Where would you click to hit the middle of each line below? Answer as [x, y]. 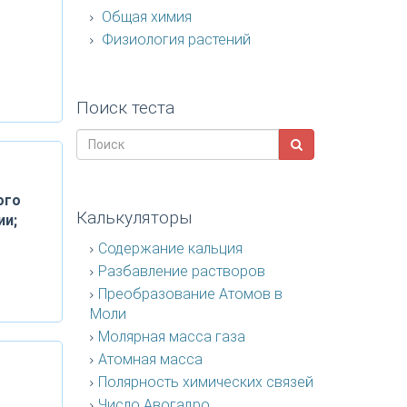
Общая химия [144, 17]
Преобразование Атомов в [190, 294]
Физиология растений [174, 40]
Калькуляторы [134, 218]
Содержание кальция [170, 248]
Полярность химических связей [205, 382]
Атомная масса [150, 359]
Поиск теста [125, 108]
